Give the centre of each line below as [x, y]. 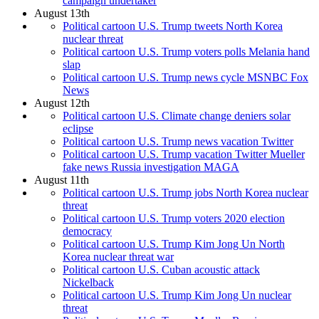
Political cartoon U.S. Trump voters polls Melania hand [186, 52]
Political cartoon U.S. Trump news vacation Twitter [178, 142]
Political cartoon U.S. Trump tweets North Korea [173, 26]
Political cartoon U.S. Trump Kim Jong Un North [174, 244]
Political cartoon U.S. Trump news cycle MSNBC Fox [185, 78]
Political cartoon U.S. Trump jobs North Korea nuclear [185, 193]
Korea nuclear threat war [118, 257]
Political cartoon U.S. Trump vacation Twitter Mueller [184, 155]
